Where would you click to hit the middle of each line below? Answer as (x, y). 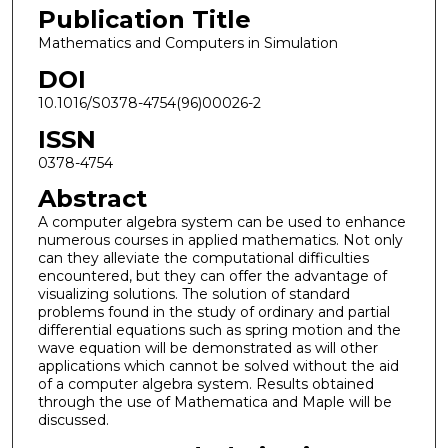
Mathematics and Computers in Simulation (187, 43)
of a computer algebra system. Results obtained (205, 384)
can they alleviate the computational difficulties (203, 258)
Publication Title (144, 20)
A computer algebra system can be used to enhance (221, 222)
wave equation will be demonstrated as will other (207, 348)
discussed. (73, 420)
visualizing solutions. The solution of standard (193, 294)
